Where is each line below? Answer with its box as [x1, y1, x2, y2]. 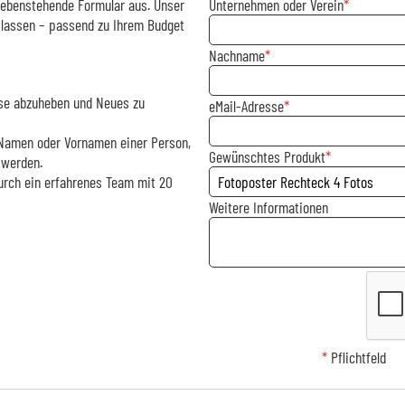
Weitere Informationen [208, 196, 328, 217]
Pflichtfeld [326, 347, 386, 368]
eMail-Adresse [208, 95, 284, 116]
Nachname [208, 44, 265, 65]
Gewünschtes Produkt [208, 146, 325, 166]
